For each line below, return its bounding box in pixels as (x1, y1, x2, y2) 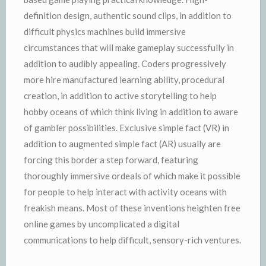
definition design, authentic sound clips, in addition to (24, 10, 232, 21)
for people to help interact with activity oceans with (24, 186, 227, 197)
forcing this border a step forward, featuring (24, 154, 198, 165)
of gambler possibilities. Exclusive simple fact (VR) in (24, 122, 229, 133)
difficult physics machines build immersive (24, 26, 186, 37)
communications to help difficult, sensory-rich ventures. (24, 235, 241, 245)
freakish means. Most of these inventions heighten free (24, 202, 240, 213)
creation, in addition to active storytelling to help (24, 90, 217, 101)
